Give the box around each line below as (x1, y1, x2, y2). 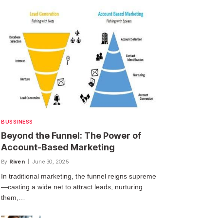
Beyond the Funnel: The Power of (1, 130, 141, 141)
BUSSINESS (1, 118, 33, 126)
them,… (1, 194, 25, 202)
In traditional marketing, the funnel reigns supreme (1, 172, 156, 181)
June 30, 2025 (32, 158, 69, 165)
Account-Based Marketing (1, 142, 115, 153)
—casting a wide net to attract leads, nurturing (1, 183, 143, 191)
